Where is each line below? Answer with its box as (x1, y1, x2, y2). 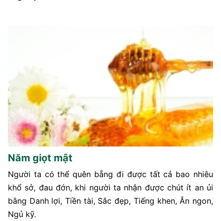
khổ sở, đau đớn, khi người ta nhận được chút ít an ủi (8, 183, 213, 193)
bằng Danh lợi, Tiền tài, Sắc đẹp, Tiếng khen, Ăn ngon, (8, 196, 213, 206)
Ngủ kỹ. (8, 209, 36, 220)
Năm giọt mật (8, 152, 73, 164)
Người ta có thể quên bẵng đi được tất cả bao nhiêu (8, 169, 213, 180)
